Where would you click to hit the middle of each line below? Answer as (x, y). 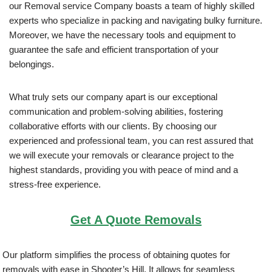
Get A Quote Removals (136, 220)
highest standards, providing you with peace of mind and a (124, 170)
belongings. (32, 64)
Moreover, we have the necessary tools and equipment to (122, 35)
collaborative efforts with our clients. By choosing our (113, 126)
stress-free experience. (55, 184)
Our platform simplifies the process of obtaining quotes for (117, 255)
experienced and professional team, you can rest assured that (131, 141)
